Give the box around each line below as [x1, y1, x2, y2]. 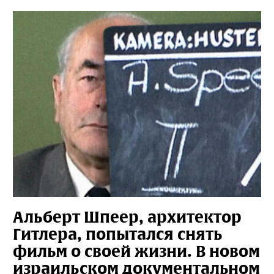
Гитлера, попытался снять [13, 224, 222, 245]
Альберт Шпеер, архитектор [13, 207, 242, 228]
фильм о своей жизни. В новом [13, 241, 260, 262]
